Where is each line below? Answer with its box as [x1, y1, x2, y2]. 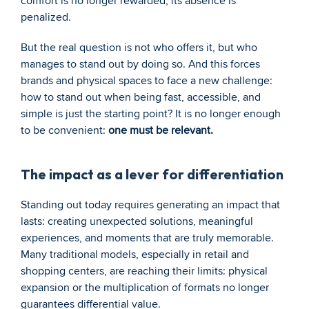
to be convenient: [21, 123, 108, 137]
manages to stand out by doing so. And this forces [21, 57, 260, 71]
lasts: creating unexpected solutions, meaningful [21, 215, 253, 228]
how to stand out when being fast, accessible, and [21, 90, 261, 104]
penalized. [21, 10, 71, 24]
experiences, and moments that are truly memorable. [21, 231, 274, 245]
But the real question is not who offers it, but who [21, 41, 257, 54]
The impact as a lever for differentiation [21, 166, 283, 183]
